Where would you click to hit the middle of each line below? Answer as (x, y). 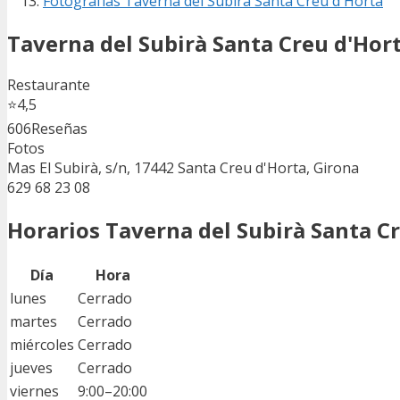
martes (33, 322)
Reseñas (59, 129)
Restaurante (49, 85)
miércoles (42, 345)
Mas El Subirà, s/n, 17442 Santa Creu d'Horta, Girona (183, 168)
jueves (31, 368)
